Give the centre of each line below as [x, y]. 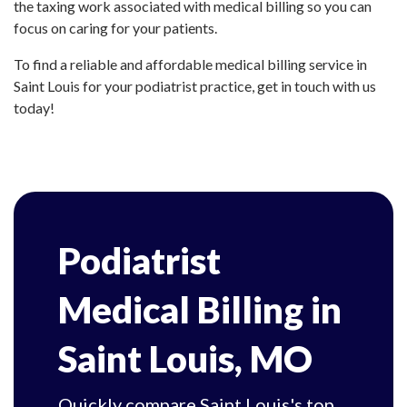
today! [34, 108]
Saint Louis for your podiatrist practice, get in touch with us [195, 86]
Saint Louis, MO [185, 359]
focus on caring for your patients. [115, 28]
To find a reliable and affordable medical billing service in [190, 64]
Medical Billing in [200, 310]
